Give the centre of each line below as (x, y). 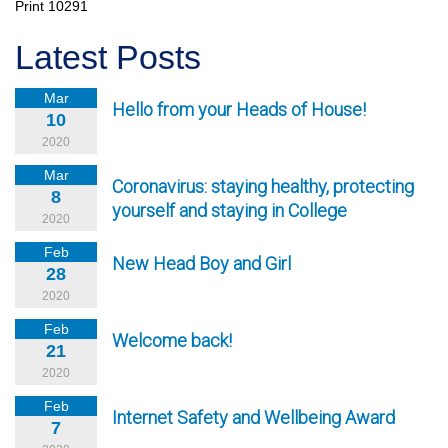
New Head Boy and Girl (201, 263)
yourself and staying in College (229, 210)
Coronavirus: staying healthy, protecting (263, 186)
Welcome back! (172, 340)
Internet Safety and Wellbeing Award (253, 417)
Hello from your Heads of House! (239, 109)
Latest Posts (108, 57)
